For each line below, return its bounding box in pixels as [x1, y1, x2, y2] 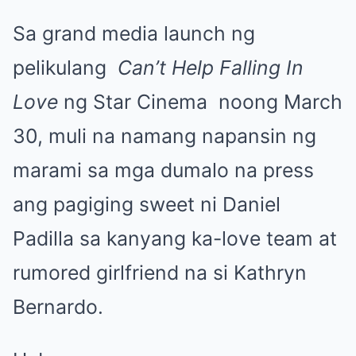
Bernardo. [13, 295, 103, 319]
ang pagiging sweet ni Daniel [13, 192, 281, 217]
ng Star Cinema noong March [58, 90, 342, 114]
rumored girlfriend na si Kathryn [13, 261, 307, 285]
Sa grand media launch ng [13, 21, 255, 46]
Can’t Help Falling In [118, 56, 304, 80]
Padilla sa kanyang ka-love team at [13, 226, 337, 251]
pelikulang [13, 56, 118, 80]
